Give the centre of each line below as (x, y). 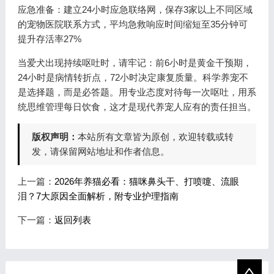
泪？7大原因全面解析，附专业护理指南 (98, 196)
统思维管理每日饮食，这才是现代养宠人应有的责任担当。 (137, 107)
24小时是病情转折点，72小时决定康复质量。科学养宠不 (133, 77)
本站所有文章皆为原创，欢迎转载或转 (155, 137)
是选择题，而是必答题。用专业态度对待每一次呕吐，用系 (137, 92)
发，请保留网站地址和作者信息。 (100, 151)
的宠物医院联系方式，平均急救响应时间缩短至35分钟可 (132, 24)
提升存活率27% (49, 39)
